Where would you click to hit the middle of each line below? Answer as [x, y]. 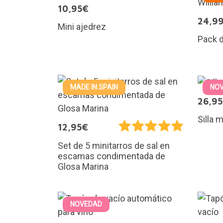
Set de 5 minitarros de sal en [113, 146]
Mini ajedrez [82, 27]
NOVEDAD [86, 204]
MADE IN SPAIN [94, 87]
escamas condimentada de [111, 156]
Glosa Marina [83, 167]
